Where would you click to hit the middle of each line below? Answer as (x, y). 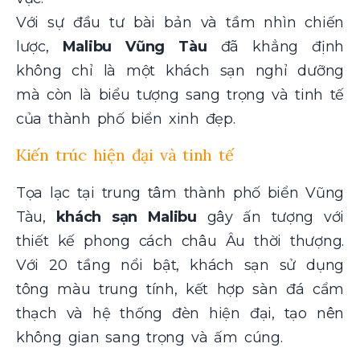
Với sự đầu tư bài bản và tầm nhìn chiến (180, 22)
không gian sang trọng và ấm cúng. (149, 338)
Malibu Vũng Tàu (135, 46)
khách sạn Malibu (126, 217)
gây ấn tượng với (270, 217)
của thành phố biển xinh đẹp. (126, 119)
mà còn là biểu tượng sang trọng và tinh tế (180, 94)
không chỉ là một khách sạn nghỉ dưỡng (180, 70)
